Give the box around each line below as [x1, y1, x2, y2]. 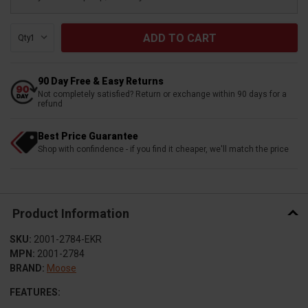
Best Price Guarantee [38, 131, 138, 142]
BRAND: [10, 263, 45, 274]
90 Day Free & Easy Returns [38, 76, 164, 87]
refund [38, 99, 63, 109]
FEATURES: [10, 287, 60, 298]
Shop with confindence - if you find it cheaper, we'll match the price [38, 144, 289, 155]
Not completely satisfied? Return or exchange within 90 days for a [38, 89, 287, 100]
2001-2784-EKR [34, 234, 102, 245]
